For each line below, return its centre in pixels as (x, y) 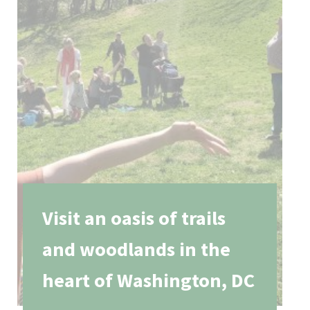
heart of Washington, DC (149, 281)
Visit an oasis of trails (134, 218)
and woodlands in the (137, 249)
